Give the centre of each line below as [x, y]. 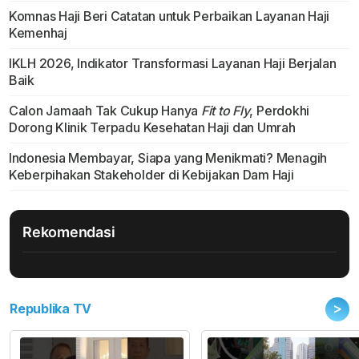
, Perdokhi [280, 111]
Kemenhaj [38, 33]
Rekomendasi [69, 232]
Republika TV [51, 309]
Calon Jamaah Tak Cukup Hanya [105, 111]
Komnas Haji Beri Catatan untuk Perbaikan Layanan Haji [169, 16]
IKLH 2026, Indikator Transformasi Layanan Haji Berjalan [172, 64]
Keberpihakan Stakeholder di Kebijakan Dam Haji [151, 175]
